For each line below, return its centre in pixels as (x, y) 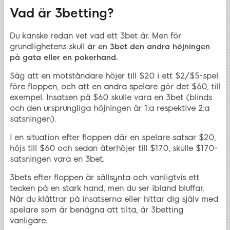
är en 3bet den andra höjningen (149, 47)
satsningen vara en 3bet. (57, 159)
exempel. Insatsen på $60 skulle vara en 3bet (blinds (111, 98)
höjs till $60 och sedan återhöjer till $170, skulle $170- (114, 149)
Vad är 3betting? (62, 13)
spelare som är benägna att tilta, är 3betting (97, 210)
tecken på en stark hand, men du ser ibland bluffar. (107, 189)
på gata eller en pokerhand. (64, 58)
